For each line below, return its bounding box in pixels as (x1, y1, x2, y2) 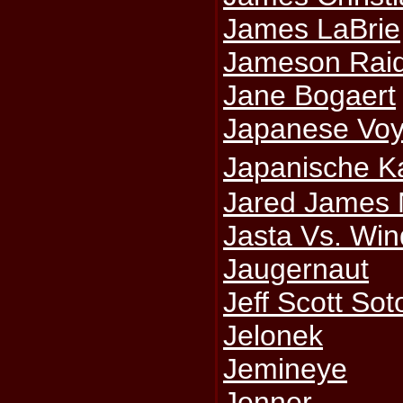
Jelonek (223, 319, 324, 352)
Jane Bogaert (223, 79, 397, 112)
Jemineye (223, 353, 348, 385)
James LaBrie (223, 13, 401, 45)
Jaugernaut (223, 253, 370, 285)
